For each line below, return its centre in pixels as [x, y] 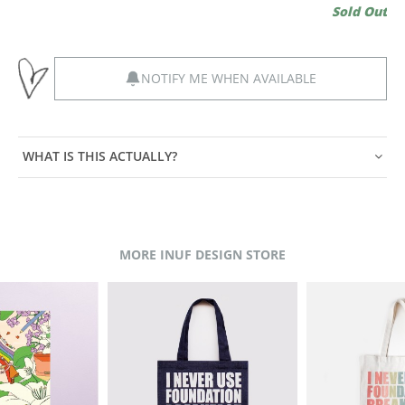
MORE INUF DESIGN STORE [202, 254]
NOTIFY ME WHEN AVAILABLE [229, 78]
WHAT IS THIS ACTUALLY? [100, 156]
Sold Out [359, 12]
